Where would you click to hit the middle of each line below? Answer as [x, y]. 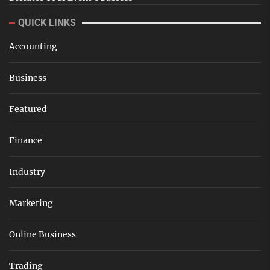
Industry [27, 172]
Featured [28, 109]
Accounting [33, 47]
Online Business [42, 235]
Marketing [31, 203]
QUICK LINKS [47, 23]
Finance [26, 141]
